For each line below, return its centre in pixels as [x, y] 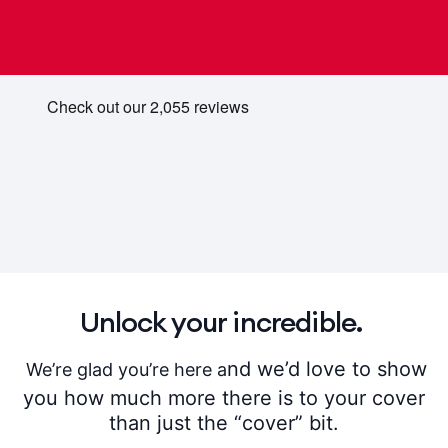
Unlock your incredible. [224, 322]
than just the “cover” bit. [224, 423]
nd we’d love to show [327, 369]
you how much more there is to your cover [224, 398]
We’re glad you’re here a [124, 370]
